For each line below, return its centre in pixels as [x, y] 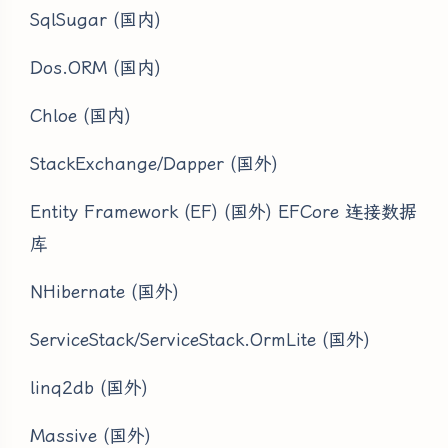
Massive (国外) [90, 435]
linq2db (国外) [89, 387]
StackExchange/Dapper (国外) [154, 163]
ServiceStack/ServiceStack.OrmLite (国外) [200, 339]
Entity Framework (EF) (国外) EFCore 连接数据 [223, 211]
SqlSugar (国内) [95, 19]
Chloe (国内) [80, 115]
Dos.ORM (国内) [95, 67]
